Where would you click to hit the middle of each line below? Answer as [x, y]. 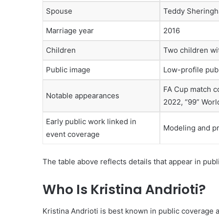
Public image [68, 70]
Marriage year [70, 31]
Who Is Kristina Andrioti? [124, 189]
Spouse [59, 11]
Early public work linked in [91, 122]
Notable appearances [83, 96]
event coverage [73, 134]
